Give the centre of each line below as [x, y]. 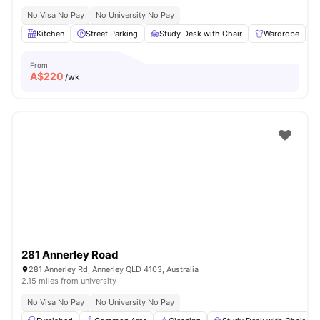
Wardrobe [281, 34]
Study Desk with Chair [201, 34]
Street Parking [112, 34]
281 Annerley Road [70, 255]
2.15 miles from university [69, 281]
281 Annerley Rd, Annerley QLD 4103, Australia [114, 269]
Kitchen [50, 34]
